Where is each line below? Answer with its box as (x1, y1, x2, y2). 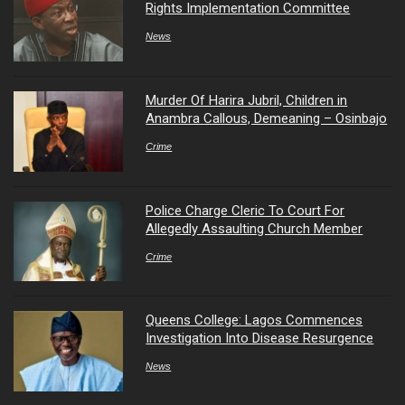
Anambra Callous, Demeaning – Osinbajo (146, 110, 388, 127)
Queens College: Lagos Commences (146, 312, 363, 329)
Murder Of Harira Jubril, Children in (146, 92, 348, 109)
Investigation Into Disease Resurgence (146, 330, 374, 347)
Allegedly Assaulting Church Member (146, 220, 363, 237)
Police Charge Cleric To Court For (146, 202, 345, 219)
